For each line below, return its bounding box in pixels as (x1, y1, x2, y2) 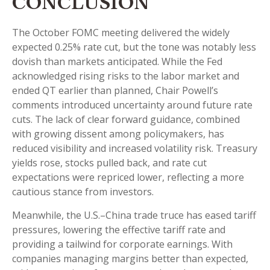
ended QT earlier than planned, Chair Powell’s (12, 84, 218, 98)
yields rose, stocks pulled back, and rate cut (12, 156, 207, 170)
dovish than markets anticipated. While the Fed (12, 55, 222, 69)
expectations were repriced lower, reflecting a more (12, 171, 244, 184)
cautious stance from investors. (12, 185, 154, 199)
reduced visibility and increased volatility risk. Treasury (12, 142, 257, 155)
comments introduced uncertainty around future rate (12, 98, 253, 112)
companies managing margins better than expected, (12, 252, 248, 266)
